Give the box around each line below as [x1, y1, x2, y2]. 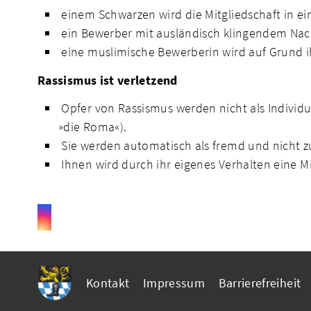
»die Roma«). [58, 119, 127, 135]
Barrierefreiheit [218, 274, 301, 291]
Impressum [142, 274, 205, 291]
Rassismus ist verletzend [37, 72, 178, 88]
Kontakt [86, 274, 130, 291]
